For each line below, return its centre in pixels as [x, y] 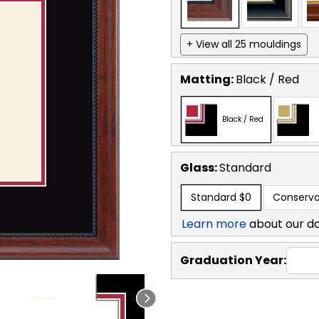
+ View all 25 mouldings [244, 44]
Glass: [200, 167]
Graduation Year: [233, 260]
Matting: [208, 79]
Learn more [214, 224]
